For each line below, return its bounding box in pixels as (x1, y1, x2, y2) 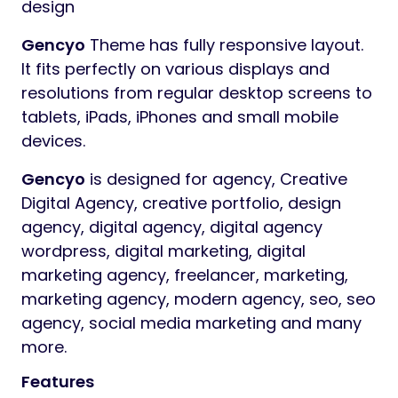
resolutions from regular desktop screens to (21, 82, 372, 105)
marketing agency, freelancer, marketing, (21, 264, 348, 287)
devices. (21, 130, 85, 153)
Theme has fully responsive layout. (85, 34, 363, 57)
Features (21, 370, 94, 394)
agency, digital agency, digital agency (21, 216, 322, 239)
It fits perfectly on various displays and (21, 58, 330, 81)
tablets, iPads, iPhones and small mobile (21, 106, 338, 129)
